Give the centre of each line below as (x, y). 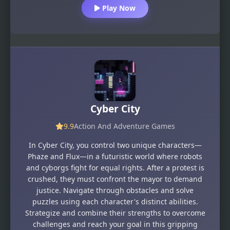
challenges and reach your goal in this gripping (115, 224)
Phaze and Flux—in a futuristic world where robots (115, 156)
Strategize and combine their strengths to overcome (115, 213)
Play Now (118, 8)
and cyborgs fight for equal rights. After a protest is (115, 167)
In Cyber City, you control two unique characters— (115, 145)
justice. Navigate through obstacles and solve (115, 190)
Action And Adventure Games (124, 126)
